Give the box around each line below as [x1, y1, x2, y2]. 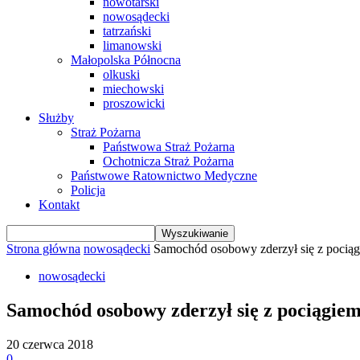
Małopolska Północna [71, 53, 181, 67]
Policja [71, 183, 105, 197]
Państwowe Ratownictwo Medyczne [71, 169, 257, 182]
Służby [39, 111, 74, 125]
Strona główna [6, 242, 80, 256]
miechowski [103, 82, 164, 96]
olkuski [103, 67, 140, 81]
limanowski [103, 39, 162, 52]
